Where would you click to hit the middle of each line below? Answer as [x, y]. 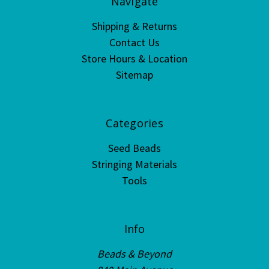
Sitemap [134, 75]
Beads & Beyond [134, 254]
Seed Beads [134, 148]
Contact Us [134, 43]
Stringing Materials [134, 165]
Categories [134, 123]
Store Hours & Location [134, 59]
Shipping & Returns [134, 26]
